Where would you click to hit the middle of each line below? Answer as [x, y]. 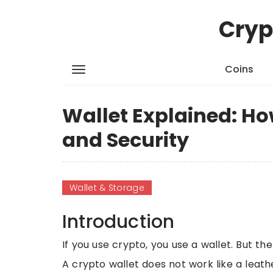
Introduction [119, 222]
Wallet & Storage [107, 188]
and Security [126, 140]
